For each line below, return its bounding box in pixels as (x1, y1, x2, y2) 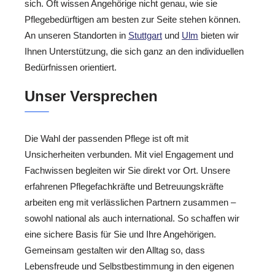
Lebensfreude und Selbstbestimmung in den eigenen (25, 260, 234, 271)
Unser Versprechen (25, 87, 158, 104)
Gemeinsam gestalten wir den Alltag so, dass (25, 244, 205, 255)
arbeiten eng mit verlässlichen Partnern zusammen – (25, 196, 236, 207)
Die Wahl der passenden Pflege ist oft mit (25, 133, 188, 144)
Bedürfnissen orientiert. (25, 62, 117, 73)
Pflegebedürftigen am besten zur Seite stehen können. (25, 14, 241, 25)
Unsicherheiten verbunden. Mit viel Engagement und (25, 149, 233, 160)
